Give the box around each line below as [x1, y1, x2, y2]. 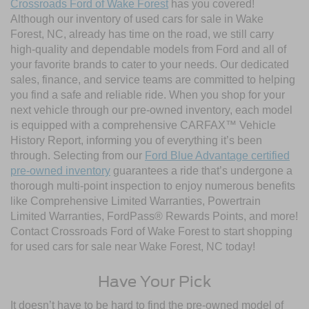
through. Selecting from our [10, 149, 142, 161]
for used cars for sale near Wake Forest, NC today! [10, 240, 255, 252]
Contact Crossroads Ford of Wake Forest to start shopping [10, 225, 292, 237]
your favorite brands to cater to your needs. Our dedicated [10, 58, 289, 70]
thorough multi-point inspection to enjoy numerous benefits [10, 179, 295, 192]
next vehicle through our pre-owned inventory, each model [10, 103, 292, 116]
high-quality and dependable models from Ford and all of [10, 43, 286, 55]
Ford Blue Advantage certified [145, 149, 290, 161]
